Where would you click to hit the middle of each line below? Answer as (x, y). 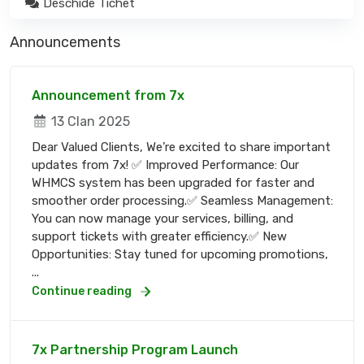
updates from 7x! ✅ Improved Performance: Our (165, 165)
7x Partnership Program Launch (135, 349)
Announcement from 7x (108, 95)
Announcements (65, 42)
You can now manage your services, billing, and (162, 218)
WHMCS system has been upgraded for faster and (173, 182)
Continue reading (83, 291)
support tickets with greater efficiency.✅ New (159, 236)
